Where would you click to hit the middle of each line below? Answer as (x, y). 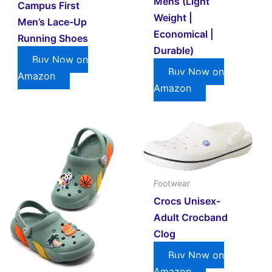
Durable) (174, 50)
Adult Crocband (191, 218)
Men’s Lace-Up (53, 22)
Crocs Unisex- (187, 201)
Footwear (172, 184)
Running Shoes (53, 39)
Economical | (184, 34)
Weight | (173, 17)
